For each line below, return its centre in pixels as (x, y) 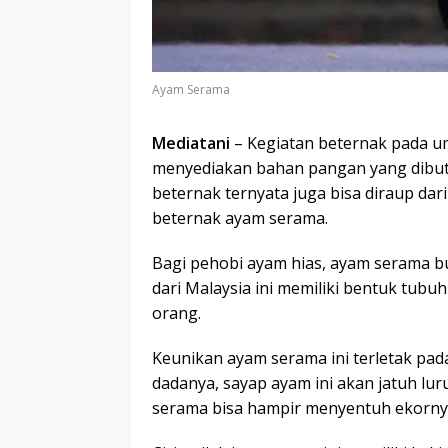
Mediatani (191, 143)
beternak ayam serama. (240, 218)
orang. (176, 313)
